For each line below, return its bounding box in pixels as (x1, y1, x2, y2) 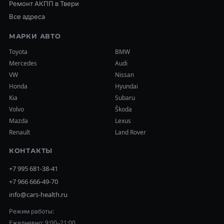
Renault (8, 128, 30, 136)
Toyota (8, 47, 27, 56)
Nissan (115, 70, 134, 79)
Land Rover (115, 128, 146, 136)
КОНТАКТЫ (8, 146, 53, 154)
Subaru (115, 93, 135, 102)
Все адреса (8, 12, 45, 21)
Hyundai (115, 82, 138, 90)
